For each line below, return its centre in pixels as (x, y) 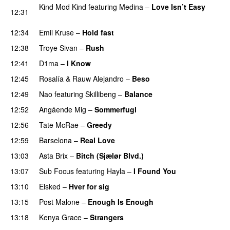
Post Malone (59, 202)
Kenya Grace (60, 217)
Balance (138, 94)
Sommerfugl (116, 109)
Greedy (99, 124)
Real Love (98, 140)
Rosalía (51, 78)
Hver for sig (89, 186)
